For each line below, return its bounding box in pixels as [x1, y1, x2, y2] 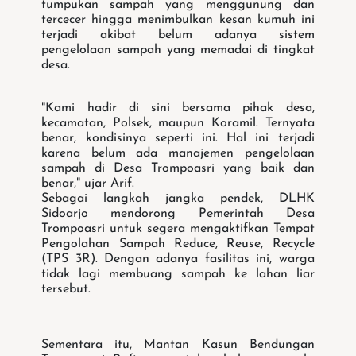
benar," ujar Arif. [41, 177, 135, 191]
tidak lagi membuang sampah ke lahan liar [41, 268, 315, 281]
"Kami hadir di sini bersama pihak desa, [41, 102, 315, 115]
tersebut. [41, 283, 91, 296]
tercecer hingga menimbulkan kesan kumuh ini [41, 14, 315, 27]
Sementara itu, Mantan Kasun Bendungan [41, 339, 315, 352]
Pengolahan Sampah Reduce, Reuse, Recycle [41, 238, 315, 251]
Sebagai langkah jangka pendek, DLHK [41, 192, 315, 206]
